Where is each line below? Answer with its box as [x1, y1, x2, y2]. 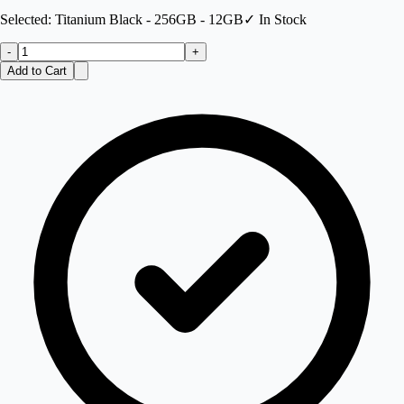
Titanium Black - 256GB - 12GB [55, 12, 243, 28]
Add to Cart [7, 64, 67, 78]
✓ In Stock [243, 12, 307, 28]
